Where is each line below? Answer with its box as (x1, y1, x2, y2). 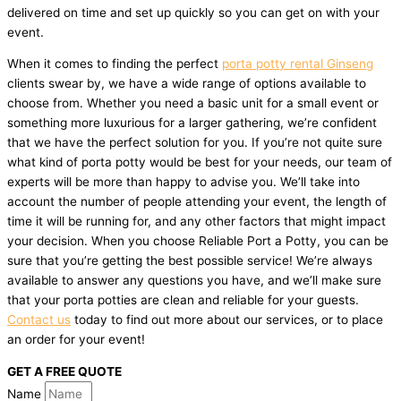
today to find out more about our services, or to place (71, 312, 383, 328)
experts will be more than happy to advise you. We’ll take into (7, 175, 360, 190)
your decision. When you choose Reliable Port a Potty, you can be (7, 234, 388, 249)
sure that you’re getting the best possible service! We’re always (7, 253, 372, 269)
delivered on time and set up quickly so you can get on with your (7, 4, 380, 20)
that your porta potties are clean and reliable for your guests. (7, 293, 359, 308)
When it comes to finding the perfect (7, 56, 222, 72)
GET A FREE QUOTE (7, 364, 122, 380)
